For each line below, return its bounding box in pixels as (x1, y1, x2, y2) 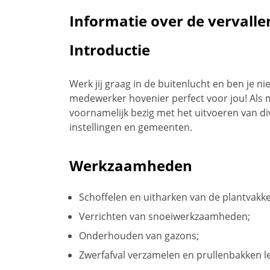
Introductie (69, 39, 150, 60)
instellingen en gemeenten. (69, 120, 195, 134)
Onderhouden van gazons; (79, 228, 199, 242)
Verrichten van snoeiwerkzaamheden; (79, 209, 250, 223)
